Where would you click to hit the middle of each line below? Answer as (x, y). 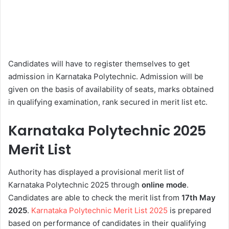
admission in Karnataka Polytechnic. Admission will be (106, 76)
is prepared (189, 211)
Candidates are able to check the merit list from (95, 198)
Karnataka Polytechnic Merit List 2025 (99, 211)
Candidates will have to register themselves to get (99, 63)
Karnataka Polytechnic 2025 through (75, 185)
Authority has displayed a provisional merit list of (96, 172)
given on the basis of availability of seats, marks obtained (111, 89)
